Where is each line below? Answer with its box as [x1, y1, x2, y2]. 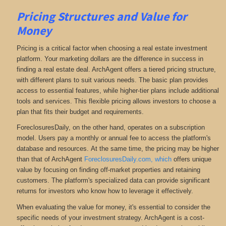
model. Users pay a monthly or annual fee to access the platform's [16, 134, 211, 142]
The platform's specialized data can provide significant [49, 177, 210, 185]
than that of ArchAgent [16, 155, 84, 163]
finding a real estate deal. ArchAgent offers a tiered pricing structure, [16, 65, 216, 73]
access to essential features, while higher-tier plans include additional [16, 86, 219, 94]
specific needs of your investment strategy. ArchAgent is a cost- [16, 213, 204, 221]
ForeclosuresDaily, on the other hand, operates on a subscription [16, 124, 205, 132]
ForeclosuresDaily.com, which [84, 155, 172, 163]
